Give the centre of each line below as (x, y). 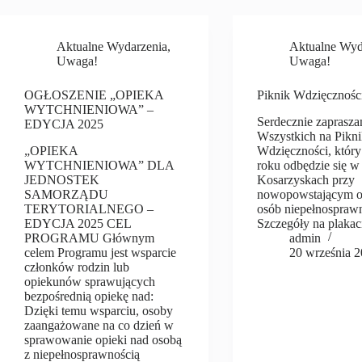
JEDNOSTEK (62, 179)
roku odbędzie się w (309, 165)
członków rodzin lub (77, 267)
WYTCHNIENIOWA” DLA (99, 165)
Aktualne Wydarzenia (112, 46)
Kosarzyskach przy (306, 179)
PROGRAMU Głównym (89, 238)
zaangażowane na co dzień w (99, 325)
